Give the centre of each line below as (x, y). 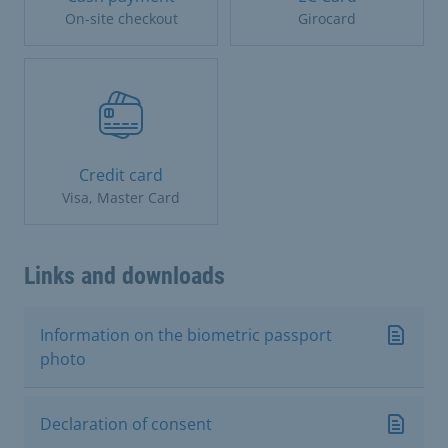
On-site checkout (121, 18)
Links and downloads (124, 275)
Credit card (121, 174)
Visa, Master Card (121, 197)
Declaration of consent (126, 423)
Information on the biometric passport (186, 334)
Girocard (327, 18)
